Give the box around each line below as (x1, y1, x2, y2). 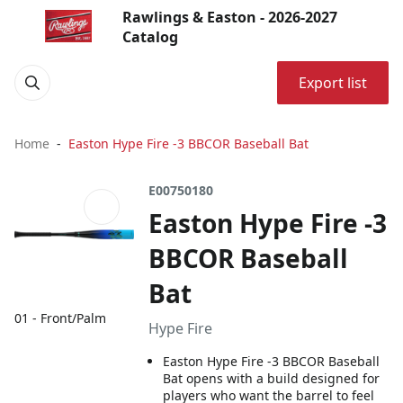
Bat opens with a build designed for (163, 370, 381, 387)
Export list (299, 73, 367, 93)
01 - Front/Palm (14, 309, 106, 327)
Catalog (122, 27, 178, 47)
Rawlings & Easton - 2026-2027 (122, 7, 337, 27)
